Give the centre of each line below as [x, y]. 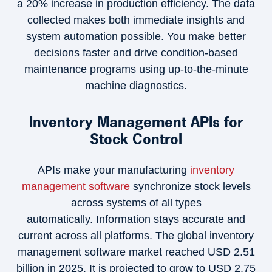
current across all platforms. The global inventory [136, 236]
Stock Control [136, 139]
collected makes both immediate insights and [136, 20]
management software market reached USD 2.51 [136, 252]
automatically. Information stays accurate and [136, 219]
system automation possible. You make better [136, 36]
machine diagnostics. [136, 86]
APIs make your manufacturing [114, 170]
